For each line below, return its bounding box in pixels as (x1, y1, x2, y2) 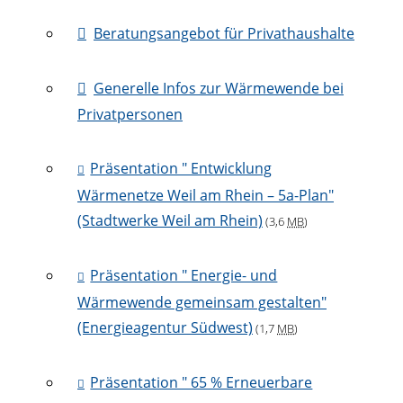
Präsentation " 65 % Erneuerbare (90, 372, 313, 393)
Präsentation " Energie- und (90, 265, 278, 286)
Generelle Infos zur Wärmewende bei (94, 78, 344, 99)
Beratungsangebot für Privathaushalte (94, 23, 354, 44)
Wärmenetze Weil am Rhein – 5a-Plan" (77, 185, 334, 206)
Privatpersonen (77, 104, 183, 125)
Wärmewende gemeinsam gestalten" (77, 292, 327, 313)
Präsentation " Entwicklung (90, 158, 273, 179)
